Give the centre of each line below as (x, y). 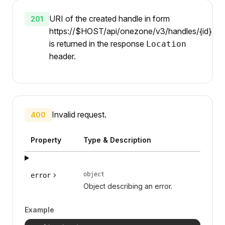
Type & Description (117, 140)
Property (46, 140)
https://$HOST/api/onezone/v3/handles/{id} (131, 31)
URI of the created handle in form (109, 18)
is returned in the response (98, 43)
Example (39, 209)
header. (63, 56)
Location (166, 44)
